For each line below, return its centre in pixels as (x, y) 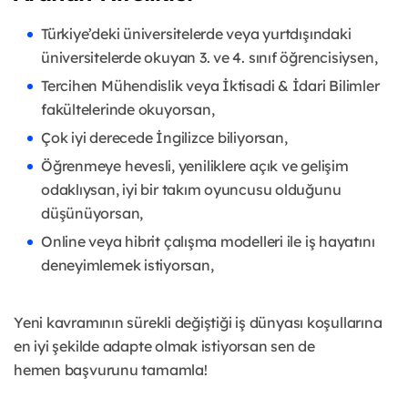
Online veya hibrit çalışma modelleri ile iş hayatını (208, 242)
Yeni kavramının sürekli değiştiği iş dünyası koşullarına (198, 323)
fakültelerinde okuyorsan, (128, 110)
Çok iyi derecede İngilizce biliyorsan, (164, 138)
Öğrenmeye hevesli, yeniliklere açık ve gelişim (195, 166)
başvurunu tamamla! (136, 370)
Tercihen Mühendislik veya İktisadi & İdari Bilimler (210, 86)
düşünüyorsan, (92, 214)
